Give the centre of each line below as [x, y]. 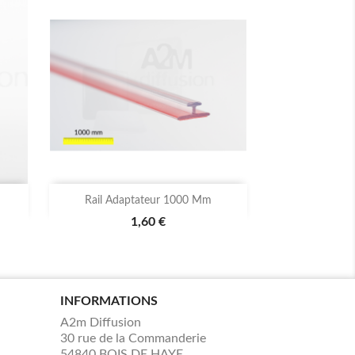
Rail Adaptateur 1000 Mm [148, 201]
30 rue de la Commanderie [133, 339]
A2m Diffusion [101, 323]
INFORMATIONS [109, 302]
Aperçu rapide [158, 201]
